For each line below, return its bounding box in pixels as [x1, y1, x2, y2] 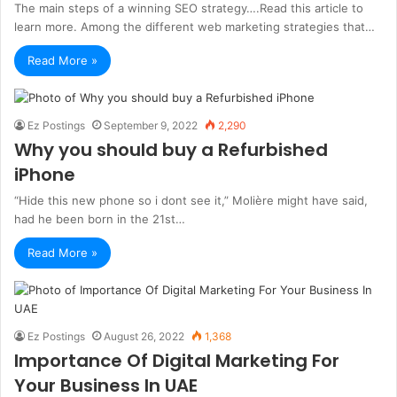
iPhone [14, 162, 75, 187]
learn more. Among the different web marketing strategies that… [14, 19, 375, 34]
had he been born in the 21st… [14, 212, 185, 226]
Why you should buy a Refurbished [14, 137, 328, 162]
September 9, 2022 [104, 119, 198, 132]
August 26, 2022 [104, 330, 184, 343]
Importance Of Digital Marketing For [14, 348, 339, 373]
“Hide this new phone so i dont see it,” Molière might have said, [14, 193, 368, 207]
